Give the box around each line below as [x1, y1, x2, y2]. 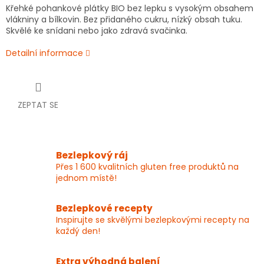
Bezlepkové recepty [56, 202, 153, 215]
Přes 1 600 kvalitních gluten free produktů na [56, 161, 239, 173]
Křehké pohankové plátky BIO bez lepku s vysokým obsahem [6, 2, 253, 15]
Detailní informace [6, 47, 83, 60]
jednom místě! [56, 172, 117, 184]
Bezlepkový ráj [56, 149, 128, 162]
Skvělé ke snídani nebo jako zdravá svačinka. [6, 25, 187, 37]
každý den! [56, 225, 100, 237]
